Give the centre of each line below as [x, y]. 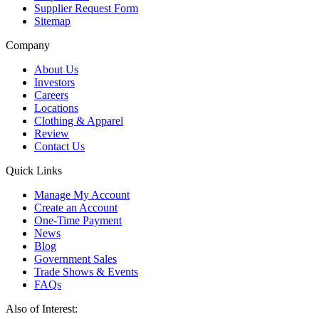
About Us [56, 69]
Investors [54, 82]
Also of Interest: [42, 308]
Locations [56, 108]
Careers [51, 95]
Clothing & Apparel [79, 120]
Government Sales [75, 258]
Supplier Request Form [86, 8]
